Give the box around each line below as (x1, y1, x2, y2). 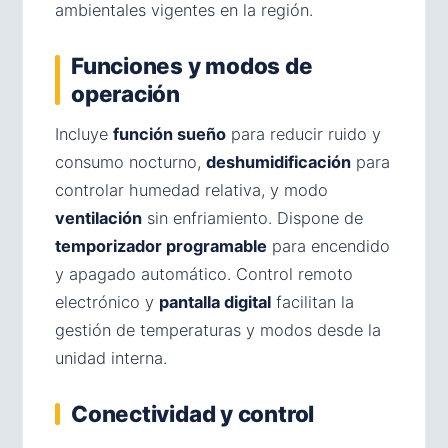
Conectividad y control (71, 400, 315, 427)
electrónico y (55, 292, 159, 312)
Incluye (55, 124, 113, 144)
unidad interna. (55, 348, 167, 368)
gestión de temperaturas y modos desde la (55, 320, 381, 340)
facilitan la (271, 292, 354, 312)
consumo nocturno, (55, 152, 206, 172)
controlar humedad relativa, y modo (55, 180, 328, 200)
